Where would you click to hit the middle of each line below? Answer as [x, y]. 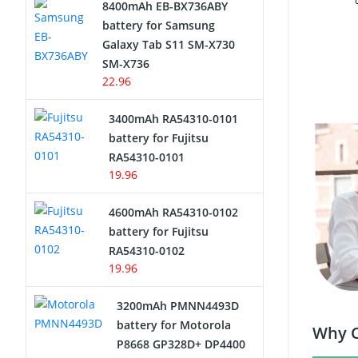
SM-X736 [126, 64]
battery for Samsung [159, 25]
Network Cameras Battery [111, 21]
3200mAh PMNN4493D [178, 306]
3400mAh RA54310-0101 [173, 119]
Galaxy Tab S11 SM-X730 [169, 44]
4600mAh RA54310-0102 [173, 212]
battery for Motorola [174, 325]
